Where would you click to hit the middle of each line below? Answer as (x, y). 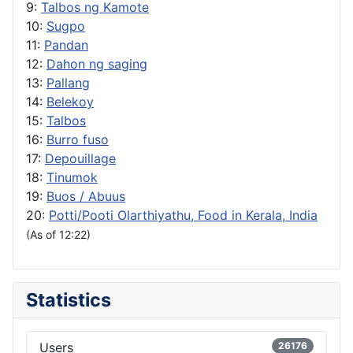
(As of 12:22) (58, 234)
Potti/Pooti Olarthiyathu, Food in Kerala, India (183, 215)
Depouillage (80, 158)
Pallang (68, 82)
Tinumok (72, 177)
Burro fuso (78, 139)
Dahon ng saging (97, 63)
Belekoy (70, 101)
